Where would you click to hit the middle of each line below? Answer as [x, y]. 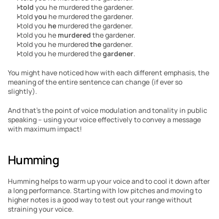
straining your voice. [41, 209]
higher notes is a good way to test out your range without [100, 200]
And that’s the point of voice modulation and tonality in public [108, 110]
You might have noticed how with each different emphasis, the [109, 73]
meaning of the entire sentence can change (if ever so [95, 82]
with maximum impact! [45, 129]
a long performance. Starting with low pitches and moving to [105, 190]
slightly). [22, 91]
